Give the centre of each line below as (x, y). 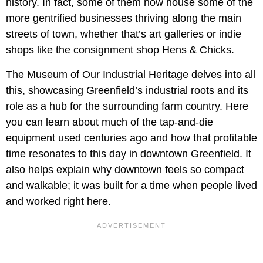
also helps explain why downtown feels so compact (125, 169)
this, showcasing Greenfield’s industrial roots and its (127, 90)
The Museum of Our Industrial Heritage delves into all (131, 74)
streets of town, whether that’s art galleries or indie (124, 34)
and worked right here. (58, 201)
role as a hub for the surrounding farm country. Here (127, 106)
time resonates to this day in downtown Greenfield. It (129, 154)
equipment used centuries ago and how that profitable (131, 138)
